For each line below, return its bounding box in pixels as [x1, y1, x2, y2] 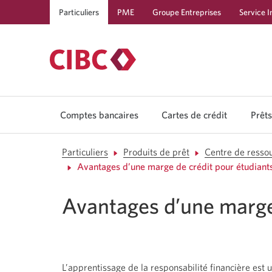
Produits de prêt [123, 146, 189, 157]
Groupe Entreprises [152, 7, 221, 17]
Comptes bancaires [59, 109, 138, 120]
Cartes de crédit [161, 109, 227, 120]
